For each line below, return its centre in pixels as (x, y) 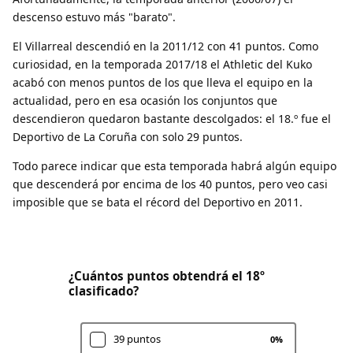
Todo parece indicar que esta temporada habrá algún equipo (175, 165)
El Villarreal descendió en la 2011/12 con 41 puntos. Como (165, 46)
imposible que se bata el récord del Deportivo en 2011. (158, 202)
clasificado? (104, 290)
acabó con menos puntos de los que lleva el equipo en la (163, 82)
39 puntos (137, 339)
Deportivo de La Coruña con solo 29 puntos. (128, 136)
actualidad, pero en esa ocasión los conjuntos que (145, 100)
